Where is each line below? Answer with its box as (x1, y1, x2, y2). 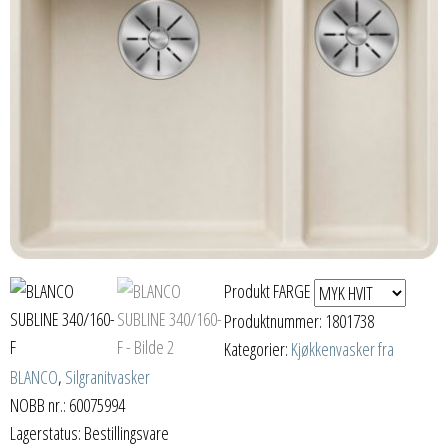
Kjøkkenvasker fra (291, 337, 394, 362)
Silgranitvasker (65, 365, 150, 390)
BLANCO (10, 365, 58, 390)
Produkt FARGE (224, 278, 314, 303)
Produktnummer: (224, 309, 325, 334)
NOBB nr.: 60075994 (10, 393, 125, 418)
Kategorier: (224, 337, 291, 362)
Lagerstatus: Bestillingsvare (10, 421, 169, 446)
